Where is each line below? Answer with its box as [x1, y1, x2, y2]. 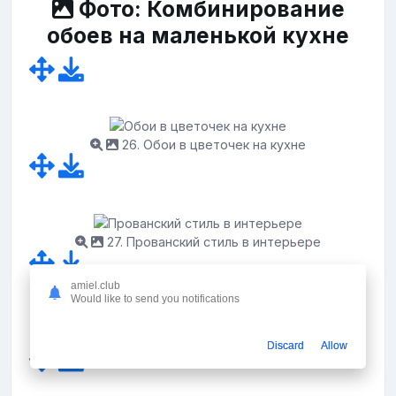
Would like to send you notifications [71, 292, 240, 305]
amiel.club [71, 278, 120, 292]
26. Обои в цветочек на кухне [118, 137, 306, 153]
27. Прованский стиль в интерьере [103, 233, 321, 249]
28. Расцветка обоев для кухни [113, 331, 311, 346]
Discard [267, 339, 304, 352]
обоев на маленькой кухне [47, 21, 349, 49]
